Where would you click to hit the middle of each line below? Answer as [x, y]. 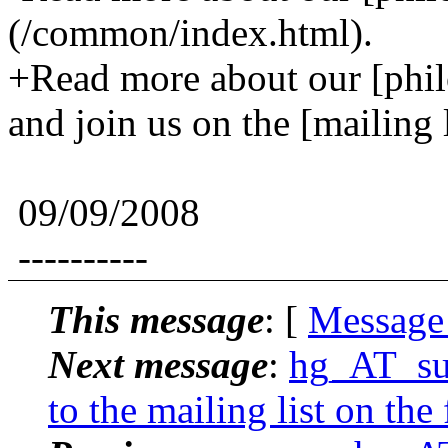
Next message [158, 364]
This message [156, 319]
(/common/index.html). [190, 32]
